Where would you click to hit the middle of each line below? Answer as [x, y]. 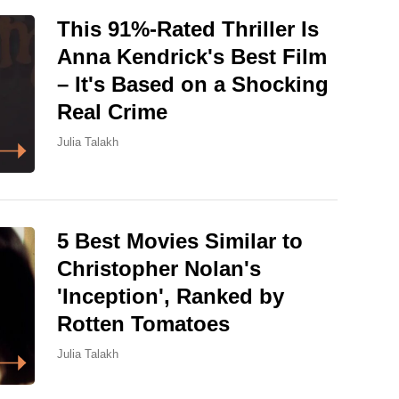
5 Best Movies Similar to [180, 240]
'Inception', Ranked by [171, 296]
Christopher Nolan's [159, 268]
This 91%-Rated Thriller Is [188, 28]
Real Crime [112, 111]
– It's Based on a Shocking [193, 84]
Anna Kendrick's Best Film [192, 56]
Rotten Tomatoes [143, 323]
